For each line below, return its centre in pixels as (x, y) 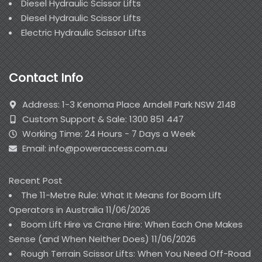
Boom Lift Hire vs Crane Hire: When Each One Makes (132, 225)
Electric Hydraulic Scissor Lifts (84, 32)
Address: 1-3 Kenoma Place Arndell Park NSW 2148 (129, 105)
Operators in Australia (56, 210)
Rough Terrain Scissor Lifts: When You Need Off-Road (136, 254)
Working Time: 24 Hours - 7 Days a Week (108, 134)
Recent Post (36, 181)
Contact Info (46, 78)
